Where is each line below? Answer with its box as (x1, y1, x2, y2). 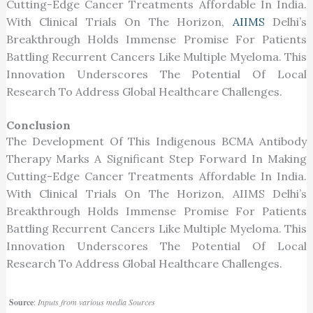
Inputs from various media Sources (37, 296, 158, 308)
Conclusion (6, 118, 71, 133)
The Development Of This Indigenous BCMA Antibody (6, 134, 307, 149)
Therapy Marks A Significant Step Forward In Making (6, 152, 307, 166)
